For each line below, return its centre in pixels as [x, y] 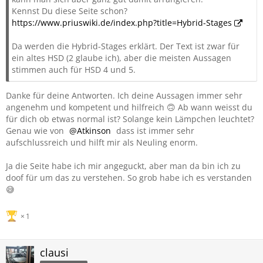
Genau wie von [36, 131]
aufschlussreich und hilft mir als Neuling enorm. [102, 142]
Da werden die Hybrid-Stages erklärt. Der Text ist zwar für [126, 46]
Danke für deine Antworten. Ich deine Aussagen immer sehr [124, 95]
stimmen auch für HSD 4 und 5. [74, 70]
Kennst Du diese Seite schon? [70, 11]
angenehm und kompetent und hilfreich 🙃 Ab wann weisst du [129, 107]
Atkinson [94, 131]
